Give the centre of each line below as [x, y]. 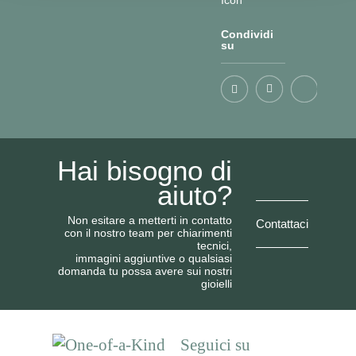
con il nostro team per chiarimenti [148, 232]
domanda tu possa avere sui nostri [145, 271]
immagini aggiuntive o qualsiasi [154, 258]
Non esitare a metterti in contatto [150, 220]
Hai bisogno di [145, 170]
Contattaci [282, 223]
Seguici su [216, 344]
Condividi [247, 34]
